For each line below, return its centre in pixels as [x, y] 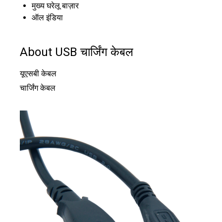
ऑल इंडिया [47, 18]
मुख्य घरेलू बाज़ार [55, 6]
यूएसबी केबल [38, 74]
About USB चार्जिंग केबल [77, 52]
